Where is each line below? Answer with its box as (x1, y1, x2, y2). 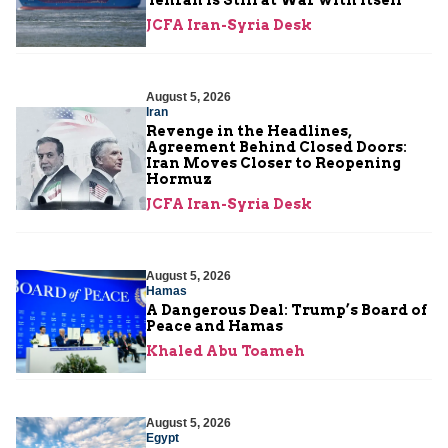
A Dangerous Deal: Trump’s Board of (146, 302, 427, 319)
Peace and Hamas (146, 318, 283, 335)
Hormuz (146, 171, 212, 188)
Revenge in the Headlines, (146, 123, 352, 140)
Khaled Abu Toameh (146, 343, 305, 360)
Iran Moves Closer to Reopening (146, 155, 401, 172)
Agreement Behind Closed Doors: (146, 139, 407, 156)
